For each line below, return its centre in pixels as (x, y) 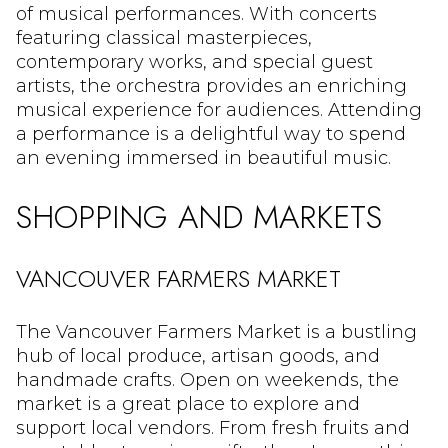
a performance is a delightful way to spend (211, 134)
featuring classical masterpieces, (164, 38)
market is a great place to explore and (188, 404)
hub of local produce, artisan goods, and (198, 356)
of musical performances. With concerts (196, 14)
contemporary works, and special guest (194, 62)
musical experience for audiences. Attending (219, 110)
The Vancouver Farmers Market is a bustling (216, 332)
